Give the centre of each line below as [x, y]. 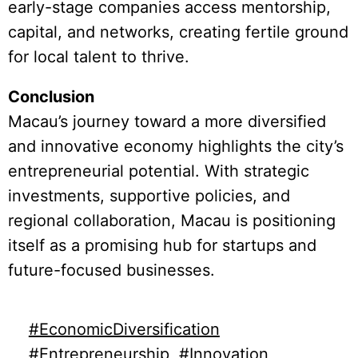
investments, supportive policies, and [149, 196]
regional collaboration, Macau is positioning [172, 221]
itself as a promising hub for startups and [162, 246]
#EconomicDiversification [124, 329]
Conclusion [51, 97]
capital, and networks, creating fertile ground [178, 32]
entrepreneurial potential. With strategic [159, 171]
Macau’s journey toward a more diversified [167, 122]
